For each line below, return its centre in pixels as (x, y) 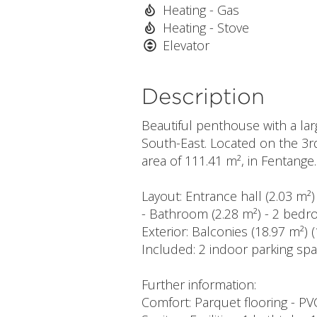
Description (203, 96)
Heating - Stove (206, 27)
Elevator (186, 45)
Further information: (198, 285)
